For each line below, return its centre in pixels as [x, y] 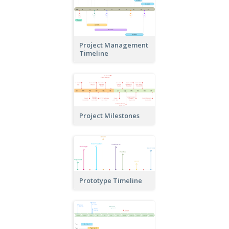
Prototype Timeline [111, 180]
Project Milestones [109, 116]
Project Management [114, 45]
